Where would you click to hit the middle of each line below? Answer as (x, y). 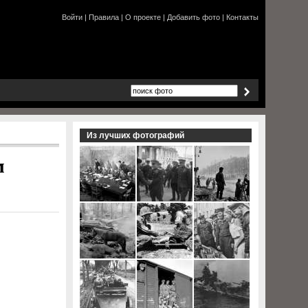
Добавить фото (194, 17)
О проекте (143, 17)
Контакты (242, 17)
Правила (104, 17)
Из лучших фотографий (135, 135)
